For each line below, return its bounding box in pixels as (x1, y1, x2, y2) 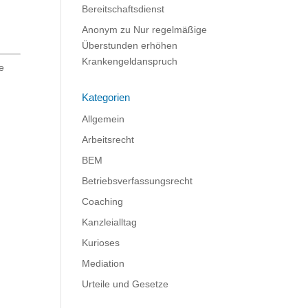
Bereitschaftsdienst (82, 3, 165, 14)
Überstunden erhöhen (82, 40, 178, 51)
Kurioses (82, 237, 120, 248)
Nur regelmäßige (133, 24, 208, 35)
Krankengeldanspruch (82, 56, 178, 67)
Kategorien (82, 91, 131, 103)
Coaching (82, 196, 124, 207)
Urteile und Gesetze (82, 278, 169, 289)
